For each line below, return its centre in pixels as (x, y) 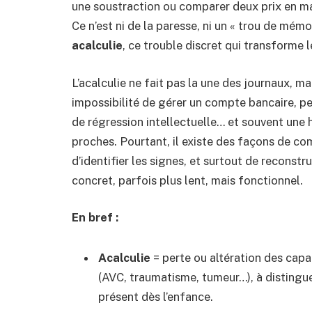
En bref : (95, 218)
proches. (94, 141)
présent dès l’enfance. (156, 297)
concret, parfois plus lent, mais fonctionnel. (187, 180)
